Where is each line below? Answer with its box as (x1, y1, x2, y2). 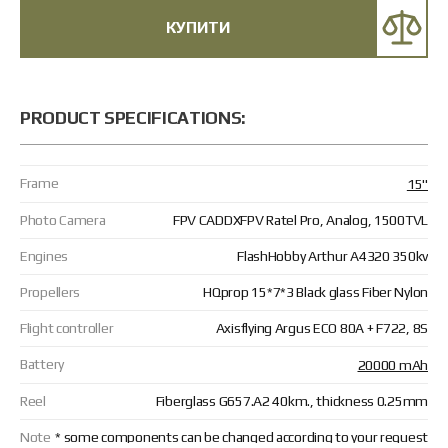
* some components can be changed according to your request (55, 429, 428, 445)
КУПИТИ (165, 18, 230, 37)
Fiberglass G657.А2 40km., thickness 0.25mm (155, 393, 428, 409)
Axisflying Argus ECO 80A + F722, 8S (215, 320, 428, 336)
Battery (20, 356, 65, 372)
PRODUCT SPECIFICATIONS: (20, 107, 245, 128)
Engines (20, 248, 69, 264)
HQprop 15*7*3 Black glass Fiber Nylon (203, 284, 428, 300)
